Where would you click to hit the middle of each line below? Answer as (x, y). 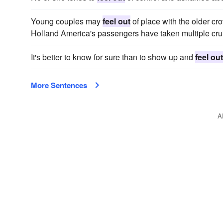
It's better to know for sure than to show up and (113, 57)
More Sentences (59, 85)
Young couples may (67, 21)
